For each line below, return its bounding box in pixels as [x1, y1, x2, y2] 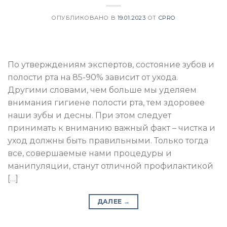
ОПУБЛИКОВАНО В [51, 14, 118, 21]
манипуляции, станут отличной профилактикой [8, 161, 213, 171]
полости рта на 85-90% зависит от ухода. [8, 72, 178, 82]
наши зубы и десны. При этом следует [8, 110, 171, 120]
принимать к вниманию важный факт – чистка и [8, 123, 215, 133]
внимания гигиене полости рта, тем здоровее [8, 97, 205, 107]
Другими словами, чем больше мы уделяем [8, 85, 197, 95]
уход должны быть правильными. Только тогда [8, 135, 208, 145]
